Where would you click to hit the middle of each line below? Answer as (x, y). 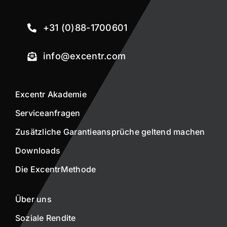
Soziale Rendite (45, 218)
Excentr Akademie (51, 94)
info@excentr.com (84, 56)
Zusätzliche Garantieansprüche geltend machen (110, 132)
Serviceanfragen (48, 113)
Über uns (33, 199)
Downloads (38, 151)
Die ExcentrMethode (55, 169)
